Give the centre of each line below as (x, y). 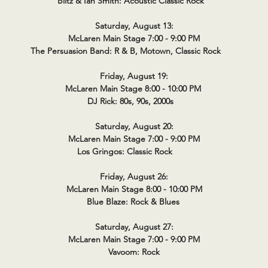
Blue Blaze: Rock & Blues (134, 202)
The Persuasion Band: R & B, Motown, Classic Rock (134, 51)
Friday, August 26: (134, 176)
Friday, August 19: (134, 76)
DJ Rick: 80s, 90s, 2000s (134, 101)
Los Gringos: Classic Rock (134, 151)
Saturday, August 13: (134, 26)
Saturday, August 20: (134, 126)
